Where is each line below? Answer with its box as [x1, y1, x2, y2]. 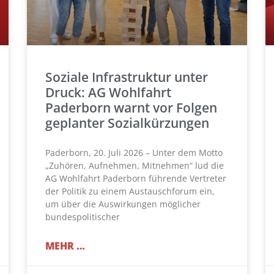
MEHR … [45, 239, 85, 253]
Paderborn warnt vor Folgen [45, 99, 217, 117]
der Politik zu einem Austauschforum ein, [45, 185, 215, 198]
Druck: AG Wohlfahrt [45, 84, 171, 102]
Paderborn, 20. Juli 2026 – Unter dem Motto [45, 147, 223, 159]
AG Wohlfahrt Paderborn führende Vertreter [45, 172, 226, 185]
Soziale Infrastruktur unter [45, 68, 208, 86]
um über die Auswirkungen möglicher [45, 198, 201, 210]
